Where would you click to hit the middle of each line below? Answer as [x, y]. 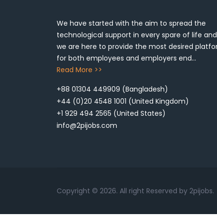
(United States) [139, 113]
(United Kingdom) [158, 101]
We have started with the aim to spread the [131, 23]
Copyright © [77, 191]
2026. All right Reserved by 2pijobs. [156, 191]
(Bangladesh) [144, 89]
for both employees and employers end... [126, 58]
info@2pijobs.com [87, 125]
